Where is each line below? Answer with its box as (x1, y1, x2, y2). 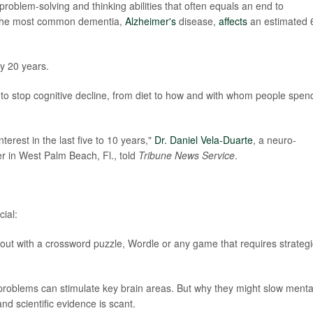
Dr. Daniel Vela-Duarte (154, 133, 253, 147)
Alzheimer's (125, 14, 176, 28)
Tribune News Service (138, 148, 235, 162)
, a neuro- (253, 133, 296, 147)
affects (219, 14, 247, 28)
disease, (176, 14, 219, 28)
